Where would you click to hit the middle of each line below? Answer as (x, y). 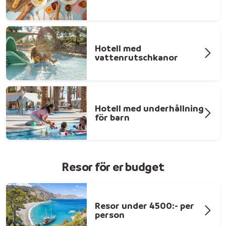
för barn (112, 117)
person (110, 214)
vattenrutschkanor (136, 58)
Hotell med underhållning (149, 108)
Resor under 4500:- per (145, 205)
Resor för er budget (113, 166)
